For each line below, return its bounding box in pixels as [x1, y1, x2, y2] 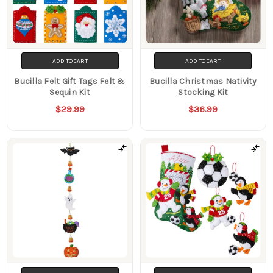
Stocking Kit [178, 87, 229, 98]
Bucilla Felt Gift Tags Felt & [14, 76, 126, 87]
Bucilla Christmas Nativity [149, 76, 257, 87]
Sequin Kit [49, 87, 90, 98]
